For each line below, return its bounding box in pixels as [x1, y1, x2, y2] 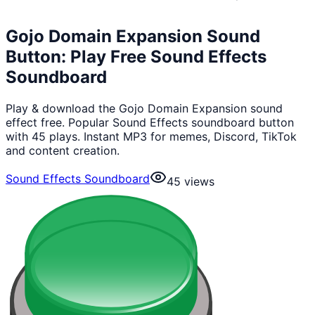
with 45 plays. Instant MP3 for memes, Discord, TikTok [6, 129, 297, 143]
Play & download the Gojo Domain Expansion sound [6, 101, 283, 115]
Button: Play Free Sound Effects [6, 46, 266, 67]
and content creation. [6, 143, 120, 157]
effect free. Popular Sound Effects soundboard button [6, 115, 294, 129]
